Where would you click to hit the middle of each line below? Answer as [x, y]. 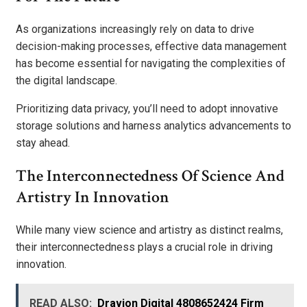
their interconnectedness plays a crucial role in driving [144, 247]
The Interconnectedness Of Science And [150, 176]
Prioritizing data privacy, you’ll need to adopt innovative [147, 109]
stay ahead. [43, 143]
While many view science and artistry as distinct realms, [149, 230]
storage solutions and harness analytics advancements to [153, 126]
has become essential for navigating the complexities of [151, 64]
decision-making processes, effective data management [151, 47]
